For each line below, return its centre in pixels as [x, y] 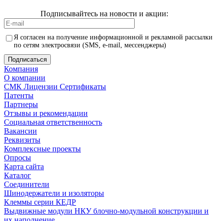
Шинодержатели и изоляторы [54, 193]
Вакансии [20, 131]
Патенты [19, 95]
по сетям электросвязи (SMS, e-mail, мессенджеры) [90, 45]
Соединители [27, 184]
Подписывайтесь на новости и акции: [104, 13]
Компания [21, 69]
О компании [25, 77]
